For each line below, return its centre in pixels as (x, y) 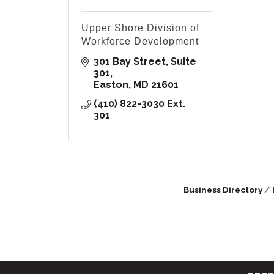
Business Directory (223, 190)
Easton (111, 85)
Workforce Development (140, 42)
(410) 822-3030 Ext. (139, 104)
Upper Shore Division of (140, 28)
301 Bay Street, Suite (145, 62)
